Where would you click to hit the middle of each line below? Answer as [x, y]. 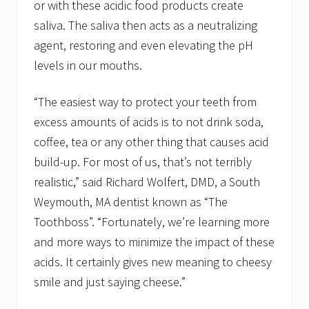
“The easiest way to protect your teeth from [145, 102]
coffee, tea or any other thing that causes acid [151, 142]
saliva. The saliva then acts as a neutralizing [146, 26]
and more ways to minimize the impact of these [154, 242]
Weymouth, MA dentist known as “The [131, 202]
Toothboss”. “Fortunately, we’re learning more [152, 222]
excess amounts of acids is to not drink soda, [149, 122]
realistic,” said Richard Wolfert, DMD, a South [147, 182]
